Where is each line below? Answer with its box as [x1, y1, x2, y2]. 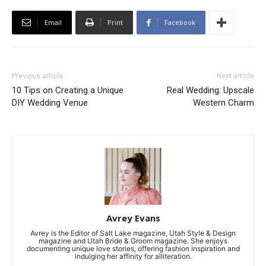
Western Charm [193, 97, 254, 109]
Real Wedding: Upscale [167, 85, 254, 96]
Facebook [164, 18, 195, 27]
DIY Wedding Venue [12, 97, 88, 109]
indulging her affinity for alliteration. [74, 252, 192, 261]
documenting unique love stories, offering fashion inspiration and [26, 244, 240, 254]
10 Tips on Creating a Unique [12, 85, 123, 96]
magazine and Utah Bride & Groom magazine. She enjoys [39, 236, 227, 246]
